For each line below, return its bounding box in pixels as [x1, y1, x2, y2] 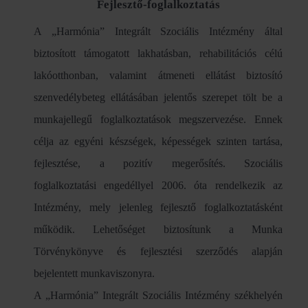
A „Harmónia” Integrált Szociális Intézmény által [34, 25, 283, 38]
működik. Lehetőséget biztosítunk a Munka [34, 223, 283, 236]
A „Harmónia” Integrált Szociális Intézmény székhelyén [34, 289, 283, 302]
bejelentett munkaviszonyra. [34, 267, 155, 280]
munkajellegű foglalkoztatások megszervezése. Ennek [34, 113, 283, 126]
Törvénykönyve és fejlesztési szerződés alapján [34, 245, 283, 258]
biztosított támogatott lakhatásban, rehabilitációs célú [34, 47, 283, 60]
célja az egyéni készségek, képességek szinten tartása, [34, 135, 283, 148]
